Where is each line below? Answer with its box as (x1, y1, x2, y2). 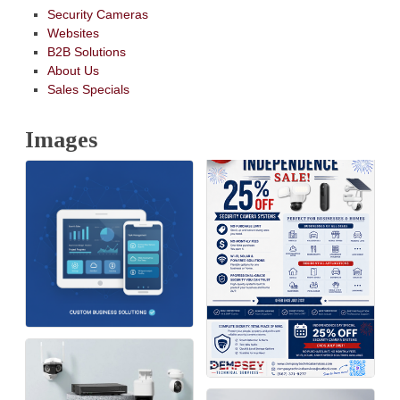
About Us (46, 62, 99, 78)
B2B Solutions (46, 44, 126, 59)
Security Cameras (46, 6, 148, 21)
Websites (46, 25, 99, 40)
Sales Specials (46, 81, 129, 96)
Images (25, 126, 98, 153)
